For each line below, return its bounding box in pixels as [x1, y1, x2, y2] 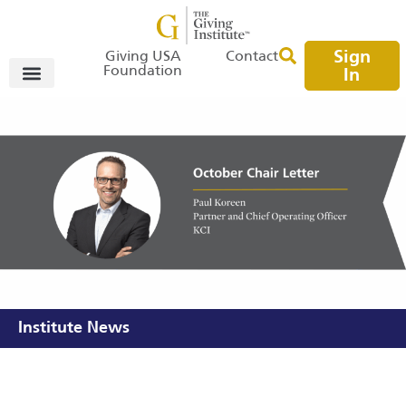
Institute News [18, 320, 130, 337]
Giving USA [104, 50, 181, 63]
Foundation [103, 64, 183, 78]
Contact [225, 50, 278, 63]
